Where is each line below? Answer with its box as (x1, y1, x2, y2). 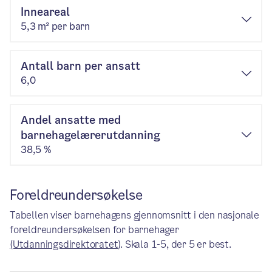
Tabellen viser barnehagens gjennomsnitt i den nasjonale (10, 208, 259, 222)
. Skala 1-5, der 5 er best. (120, 237, 231, 251)
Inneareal (21, 4, 70, 19)
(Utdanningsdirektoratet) (10, 237, 121, 251)
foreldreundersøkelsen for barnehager (10, 223, 179, 237)
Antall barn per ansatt (21, 58, 140, 73)
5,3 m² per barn (21, 19, 90, 33)
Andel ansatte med (21, 112, 121, 127)
